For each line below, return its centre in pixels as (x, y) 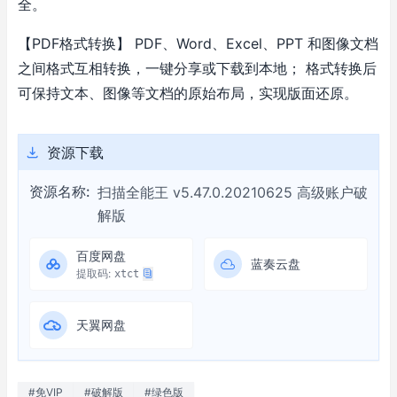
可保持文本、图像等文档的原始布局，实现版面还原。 (188, 93)
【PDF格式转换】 (74, 44)
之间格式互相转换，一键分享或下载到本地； (160, 69)
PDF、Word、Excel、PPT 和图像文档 (257, 44)
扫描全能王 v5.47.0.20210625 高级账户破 (233, 193)
